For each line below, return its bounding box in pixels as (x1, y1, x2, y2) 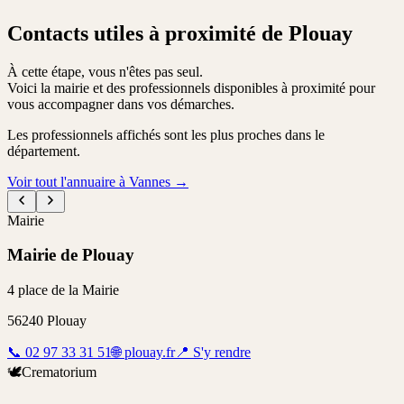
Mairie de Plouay (7, 245, 134, 265)
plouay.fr (124, 344, 175, 361)
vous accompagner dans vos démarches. (7, 96, 234, 112)
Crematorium (22, 364, 96, 381)
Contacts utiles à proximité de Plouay (7, 21, 353, 45)
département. (7, 142, 80, 159)
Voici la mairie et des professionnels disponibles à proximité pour (7, 79, 375, 96)
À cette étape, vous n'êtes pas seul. (7, 63, 203, 79)
